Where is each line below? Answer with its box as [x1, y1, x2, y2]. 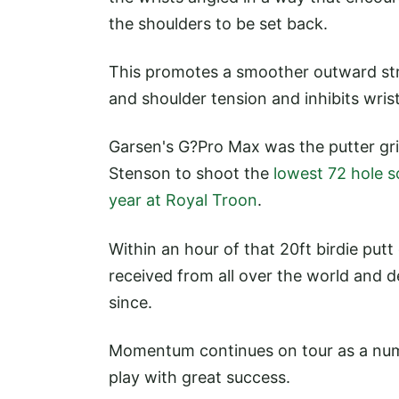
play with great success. [109, 367, 295, 387]
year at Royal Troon [109, 191, 257, 210]
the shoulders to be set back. [109, 13, 328, 33]
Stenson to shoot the [109, 164, 273, 183]
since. [109, 292, 152, 312]
